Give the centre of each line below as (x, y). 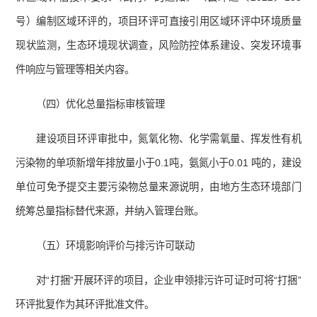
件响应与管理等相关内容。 (75, 70)
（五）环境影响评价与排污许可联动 (116, 246)
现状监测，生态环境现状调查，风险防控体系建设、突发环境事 (158, 46)
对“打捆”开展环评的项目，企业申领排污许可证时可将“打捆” (169, 281)
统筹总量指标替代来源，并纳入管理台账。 (110, 211)
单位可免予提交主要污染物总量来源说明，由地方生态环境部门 (158, 187)
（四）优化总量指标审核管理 (101, 104)
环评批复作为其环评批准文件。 (85, 305)
